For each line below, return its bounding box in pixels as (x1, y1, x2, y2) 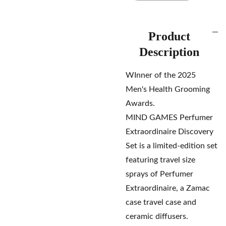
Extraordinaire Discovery (126, 128, 213, 136)
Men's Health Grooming (126, 85, 210, 93)
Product (148, 30, 190, 43)
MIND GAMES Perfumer (126, 114, 213, 122)
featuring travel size (126, 156, 195, 164)
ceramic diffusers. (126, 212, 188, 220)
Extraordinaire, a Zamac (126, 184, 210, 192)
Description (139, 45, 199, 59)
